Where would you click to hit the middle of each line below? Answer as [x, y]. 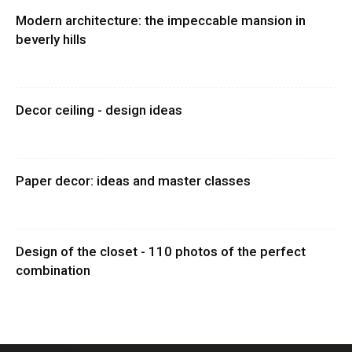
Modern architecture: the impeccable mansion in [161, 20]
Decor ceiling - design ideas [99, 110]
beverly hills [51, 39]
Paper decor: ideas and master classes [133, 180]
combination [53, 270]
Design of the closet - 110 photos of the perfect [161, 251]
